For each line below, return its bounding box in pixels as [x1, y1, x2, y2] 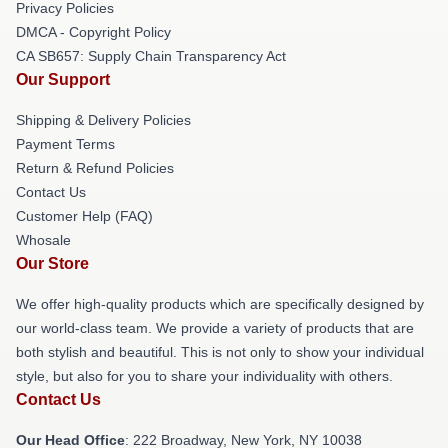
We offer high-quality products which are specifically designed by [16, 295, 424, 312]
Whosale [16, 231, 71, 248]
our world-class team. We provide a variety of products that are [16, 319, 414, 336]
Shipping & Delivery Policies [16, 111, 191, 128]
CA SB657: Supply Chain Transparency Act [16, 47, 286, 64]
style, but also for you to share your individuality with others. [16, 367, 393, 384]
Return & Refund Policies [16, 159, 174, 176]
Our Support [16, 70, 110, 88]
